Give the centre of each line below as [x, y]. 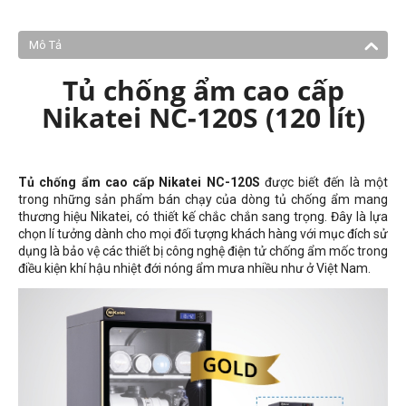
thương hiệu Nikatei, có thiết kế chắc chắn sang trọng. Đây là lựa [203, 217]
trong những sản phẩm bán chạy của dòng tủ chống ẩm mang [203, 199]
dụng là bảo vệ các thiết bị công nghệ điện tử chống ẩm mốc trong [203, 251]
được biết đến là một [324, 182]
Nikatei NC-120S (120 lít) [203, 117]
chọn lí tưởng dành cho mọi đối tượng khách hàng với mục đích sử [203, 234]
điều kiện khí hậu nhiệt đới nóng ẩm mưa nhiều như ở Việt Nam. [194, 268]
